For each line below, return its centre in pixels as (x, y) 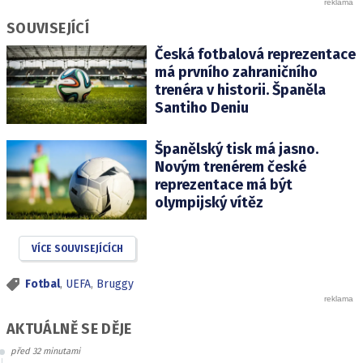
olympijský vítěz (209, 203)
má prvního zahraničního (236, 73)
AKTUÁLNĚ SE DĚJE (69, 329)
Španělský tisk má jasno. (236, 149)
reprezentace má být (223, 185)
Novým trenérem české (230, 167)
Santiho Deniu (201, 108)
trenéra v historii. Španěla (240, 90)
